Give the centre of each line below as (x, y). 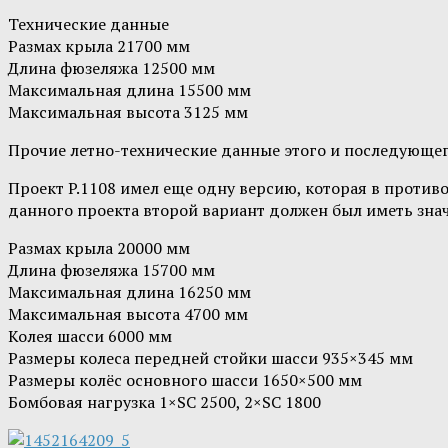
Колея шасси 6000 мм (90, 336)
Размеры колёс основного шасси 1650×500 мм (185, 380)
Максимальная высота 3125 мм (128, 112)
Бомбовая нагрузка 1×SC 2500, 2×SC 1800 (164, 402)
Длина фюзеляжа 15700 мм (111, 270)
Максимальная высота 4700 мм (128, 314)
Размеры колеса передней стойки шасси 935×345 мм (210, 358)
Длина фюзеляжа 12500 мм (111, 68)
